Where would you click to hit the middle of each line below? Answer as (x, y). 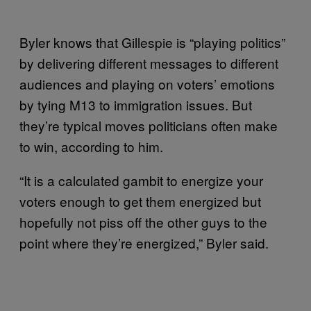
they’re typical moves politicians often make (149, 125)
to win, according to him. (91, 146)
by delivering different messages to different (149, 62)
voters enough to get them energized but (140, 201)
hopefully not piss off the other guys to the (143, 221)
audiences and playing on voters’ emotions (147, 83)
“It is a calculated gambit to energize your (141, 180)
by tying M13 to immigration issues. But (136, 104)
